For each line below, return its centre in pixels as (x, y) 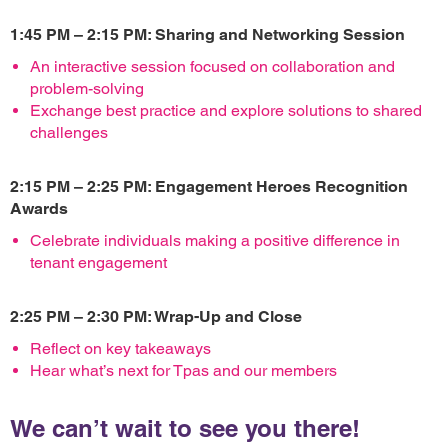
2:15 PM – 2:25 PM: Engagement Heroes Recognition (209, 186)
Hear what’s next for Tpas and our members (183, 370)
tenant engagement (98, 262)
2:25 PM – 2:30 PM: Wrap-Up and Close (156, 316)
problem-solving (87, 88)
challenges (69, 132)
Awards (39, 208)
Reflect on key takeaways (120, 348)
